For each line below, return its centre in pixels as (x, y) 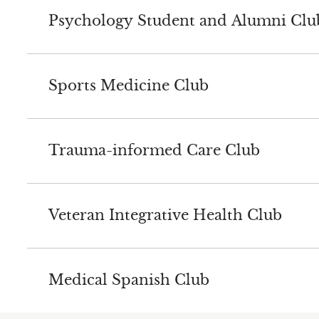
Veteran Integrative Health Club (165, 215)
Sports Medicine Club (128, 86)
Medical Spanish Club (129, 280)
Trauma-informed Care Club (154, 151)
